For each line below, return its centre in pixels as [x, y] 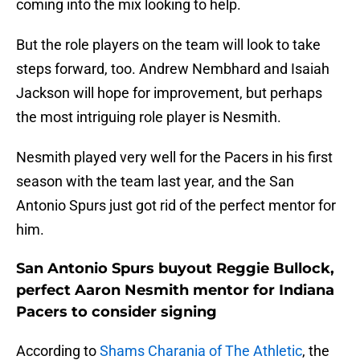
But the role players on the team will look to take [168, 45]
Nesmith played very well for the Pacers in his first [174, 157]
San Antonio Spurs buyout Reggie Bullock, [175, 269]
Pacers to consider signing [117, 312]
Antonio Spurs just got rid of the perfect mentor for [176, 206]
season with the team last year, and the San [155, 182]
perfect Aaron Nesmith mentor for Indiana [175, 290]
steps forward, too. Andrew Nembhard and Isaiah [173, 69]
